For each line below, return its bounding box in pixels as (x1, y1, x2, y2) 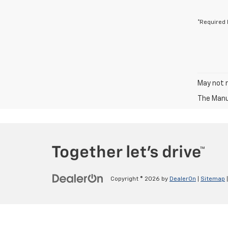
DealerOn (169, 176, 196, 183)
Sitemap (201, 176, 225, 183)
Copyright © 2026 (110, 176, 161, 183)
